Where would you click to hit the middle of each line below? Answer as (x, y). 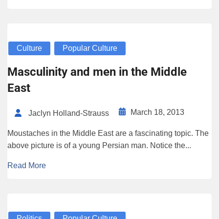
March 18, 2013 (157, 112)
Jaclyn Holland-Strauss (69, 113)
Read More (27, 165)
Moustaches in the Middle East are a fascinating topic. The (108, 133)
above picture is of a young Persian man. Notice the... (99, 145)
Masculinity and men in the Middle (97, 72)
